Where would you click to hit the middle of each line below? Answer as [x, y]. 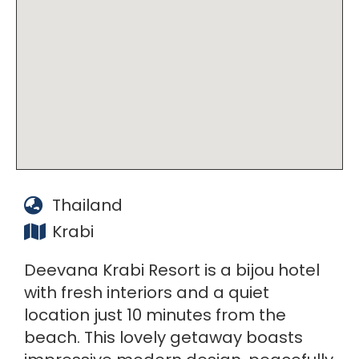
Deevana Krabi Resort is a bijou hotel [172, 270]
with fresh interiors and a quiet [147, 292]
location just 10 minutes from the [155, 315]
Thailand [87, 205]
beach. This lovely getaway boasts [163, 337]
